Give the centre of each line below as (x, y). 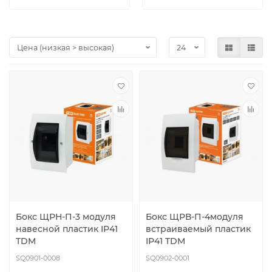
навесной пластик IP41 (67, 229)
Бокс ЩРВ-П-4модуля (195, 217)
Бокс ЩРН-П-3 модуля (66, 217)
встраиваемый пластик (198, 229)
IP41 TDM (165, 241)
